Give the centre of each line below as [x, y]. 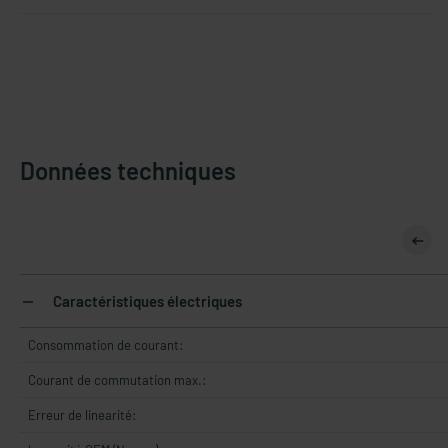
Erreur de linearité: [82, 415]
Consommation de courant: [105, 345]
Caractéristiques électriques [146, 301]
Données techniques [128, 170]
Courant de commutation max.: [117, 380]
